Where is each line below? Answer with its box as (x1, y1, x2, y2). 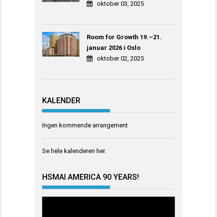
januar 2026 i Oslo (87, 44, 141, 52)
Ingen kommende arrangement (42, 121, 128, 129)
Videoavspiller (42, 198, 81, 205)
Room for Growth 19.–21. (87, 33, 162, 41)
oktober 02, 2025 (97, 55, 144, 62)
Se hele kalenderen (42, 147, 96, 155)
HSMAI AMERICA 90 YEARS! (42, 172, 139, 182)
